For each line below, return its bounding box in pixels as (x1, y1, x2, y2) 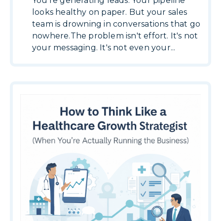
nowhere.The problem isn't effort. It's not (32, 31, 198, 40)
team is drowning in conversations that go (32, 19, 201, 29)
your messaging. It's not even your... (32, 43, 176, 52)
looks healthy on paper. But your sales (32, 7, 187, 17)
